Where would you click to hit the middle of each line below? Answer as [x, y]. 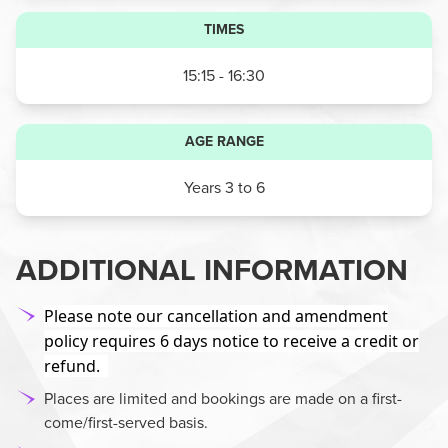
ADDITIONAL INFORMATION [212, 270]
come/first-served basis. [126, 422]
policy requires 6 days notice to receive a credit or [231, 341]
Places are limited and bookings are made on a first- [223, 398]
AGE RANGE [224, 141]
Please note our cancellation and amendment [216, 316]
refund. [76, 366]
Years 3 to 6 [224, 187]
